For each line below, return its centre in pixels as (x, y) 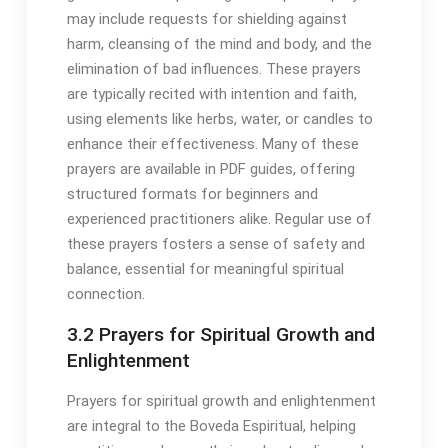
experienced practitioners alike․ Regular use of (219, 219)
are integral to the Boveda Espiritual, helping (211, 426)
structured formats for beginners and (192, 194)
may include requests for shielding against (206, 19)
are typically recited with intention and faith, (211, 94)
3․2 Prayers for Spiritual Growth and (220, 335)
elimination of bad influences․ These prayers (213, 69)
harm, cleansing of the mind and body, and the (219, 44)
